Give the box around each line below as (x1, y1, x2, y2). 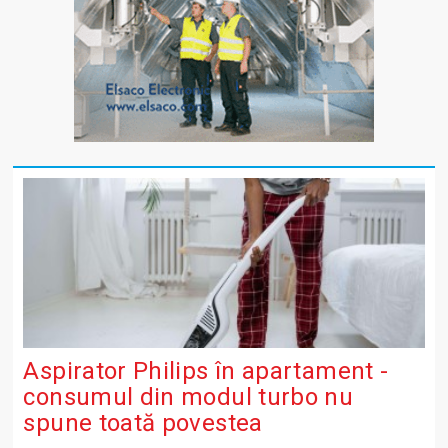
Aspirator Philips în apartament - (23, 356, 389, 385)
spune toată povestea (23, 408, 263, 437)
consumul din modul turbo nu (23, 382, 354, 411)
